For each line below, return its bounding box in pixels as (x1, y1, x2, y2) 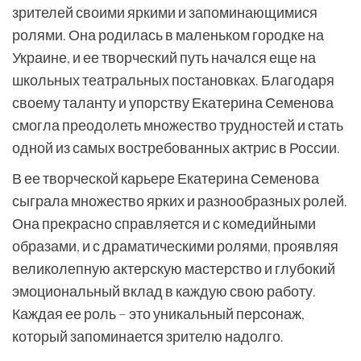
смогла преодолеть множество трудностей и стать (12, 116, 343, 134)
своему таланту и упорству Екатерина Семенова (12, 93, 334, 111)
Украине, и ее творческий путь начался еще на (12, 48, 316, 66)
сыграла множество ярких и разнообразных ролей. (12, 192, 347, 210)
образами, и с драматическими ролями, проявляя (12, 237, 338, 255)
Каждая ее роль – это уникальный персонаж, (12, 305, 305, 322)
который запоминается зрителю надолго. (12, 327, 284, 345)
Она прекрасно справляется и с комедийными (12, 214, 316, 232)
